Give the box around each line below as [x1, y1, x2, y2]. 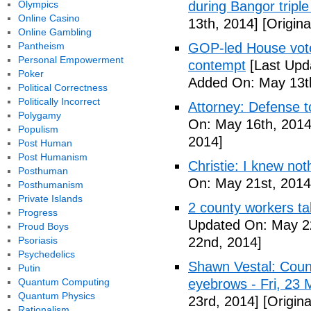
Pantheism [17, 40, 65, 51]
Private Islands [17, 193, 83, 204]
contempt [188, 58, 246, 73]
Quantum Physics [17, 290, 95, 301]
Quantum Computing [17, 276, 110, 287]
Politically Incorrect [17, 96, 100, 107]
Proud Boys [17, 221, 69, 232]
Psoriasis [17, 235, 58, 246]
